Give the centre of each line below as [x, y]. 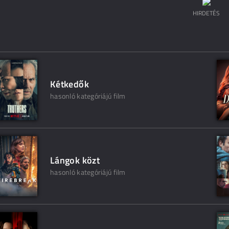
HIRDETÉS [206, 13]
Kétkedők [70, 84]
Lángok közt [75, 160]
